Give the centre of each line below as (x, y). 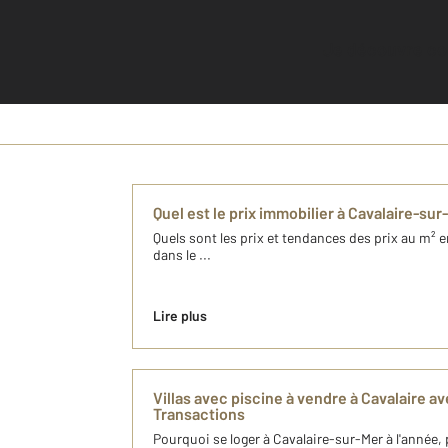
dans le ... (182, 255)
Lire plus (180, 316)
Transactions (199, 414)
